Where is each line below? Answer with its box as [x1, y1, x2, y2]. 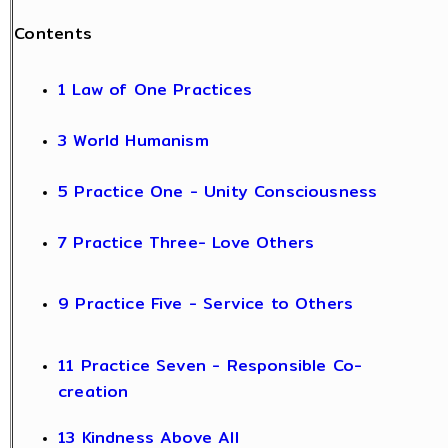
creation [58, 378, 129, 397]
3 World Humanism [58, 127, 209, 153]
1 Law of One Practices [58, 76, 252, 102]
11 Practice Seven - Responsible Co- [58, 352, 363, 378]
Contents [14, 21, 93, 47]
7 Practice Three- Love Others [58, 229, 315, 255]
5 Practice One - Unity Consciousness [58, 178, 378, 204]
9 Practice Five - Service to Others [58, 290, 354, 316]
